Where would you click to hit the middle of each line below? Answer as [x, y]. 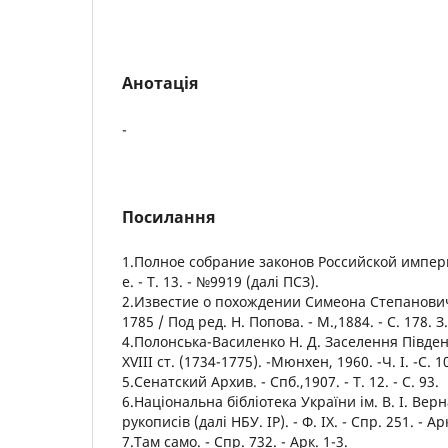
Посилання [168, 216]
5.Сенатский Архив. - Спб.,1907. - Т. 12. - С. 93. [280, 381]
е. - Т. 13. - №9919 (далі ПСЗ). [220, 281]
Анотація [160, 82]
